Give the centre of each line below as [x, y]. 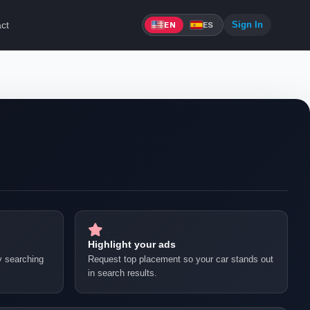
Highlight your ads [132, 244]
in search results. [122, 273]
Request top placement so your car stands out [181, 259]
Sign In [247, 25]
